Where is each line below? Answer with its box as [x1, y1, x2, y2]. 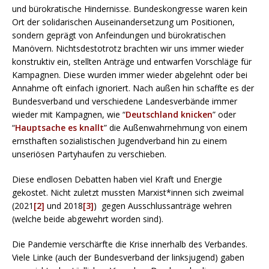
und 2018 [44, 199, 83, 211]
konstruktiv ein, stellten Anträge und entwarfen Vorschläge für [12, 55, 252, 67]
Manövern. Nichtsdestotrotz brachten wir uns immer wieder [12, 42, 244, 54]
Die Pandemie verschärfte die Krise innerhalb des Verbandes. [12, 238, 247, 250]
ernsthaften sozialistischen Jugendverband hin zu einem [12, 134, 227, 147]
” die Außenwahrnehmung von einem [104, 121, 247, 133]
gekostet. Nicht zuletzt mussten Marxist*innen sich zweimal [12, 186, 244, 198]
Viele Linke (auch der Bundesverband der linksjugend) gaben [12, 251, 244, 263]
